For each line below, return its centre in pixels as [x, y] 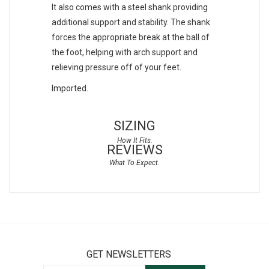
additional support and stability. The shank [131, 23]
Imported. [70, 89]
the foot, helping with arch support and [125, 53]
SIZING [134, 126]
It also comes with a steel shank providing [130, 8]
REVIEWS [134, 150]
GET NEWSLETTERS [128, 255]
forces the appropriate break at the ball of [131, 38]
